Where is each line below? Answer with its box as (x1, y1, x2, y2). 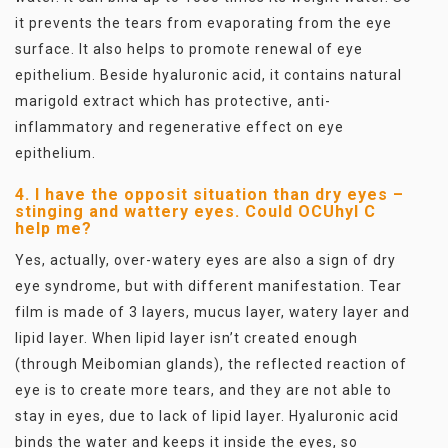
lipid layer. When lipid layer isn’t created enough (15, 330, 358, 346)
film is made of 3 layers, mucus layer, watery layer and (15, 304, 410, 320)
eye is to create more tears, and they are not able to (15, 382, 392, 398)
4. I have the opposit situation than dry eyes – (15, 185, 404, 204)
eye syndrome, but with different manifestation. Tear (15, 278, 402, 294)
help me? (15, 219, 92, 238)
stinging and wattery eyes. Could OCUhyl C (15, 202, 376, 221)
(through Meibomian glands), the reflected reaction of (15, 356, 407, 372)
